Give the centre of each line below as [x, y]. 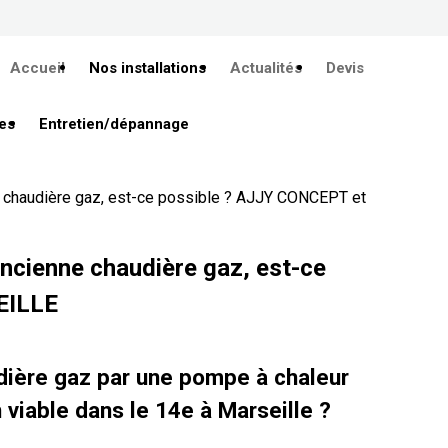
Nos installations [147, 68]
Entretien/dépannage [114, 124]
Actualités [266, 68]
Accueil [37, 68]
